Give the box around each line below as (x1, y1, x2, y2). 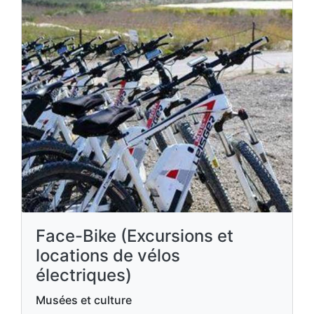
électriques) (36, 265, 132, 285)
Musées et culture (36, 293, 132, 307)
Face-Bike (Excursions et (36, 226, 233, 246)
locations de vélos (36, 245, 180, 266)
